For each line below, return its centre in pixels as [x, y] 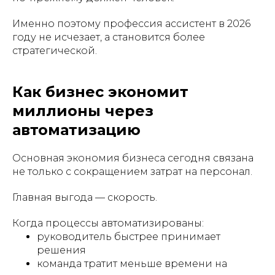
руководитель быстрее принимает [129, 236]
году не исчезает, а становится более [109, 37]
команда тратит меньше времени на [132, 263]
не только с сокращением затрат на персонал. [132, 171]
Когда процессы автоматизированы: [108, 223]
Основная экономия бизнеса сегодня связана [133, 158]
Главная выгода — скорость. [85, 197]
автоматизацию [76, 130]
